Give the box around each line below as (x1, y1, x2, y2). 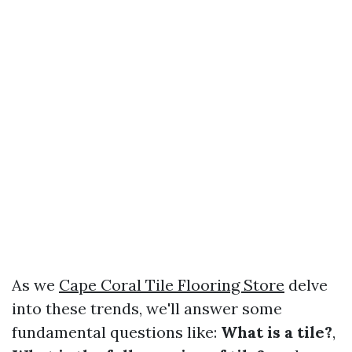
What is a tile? (221, 322, 332, 342)
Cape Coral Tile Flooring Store (59, 275, 284, 295)
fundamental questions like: (12, 322, 221, 342)
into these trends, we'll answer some (12, 299, 282, 318)
